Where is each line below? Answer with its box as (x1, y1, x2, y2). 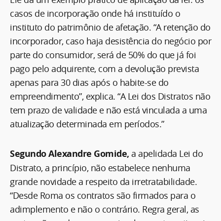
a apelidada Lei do (131, 147, 203, 159)
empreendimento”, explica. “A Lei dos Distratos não (10, 90, 210, 102)
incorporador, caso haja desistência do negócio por (10, 35, 211, 47)
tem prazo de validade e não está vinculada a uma (10, 104, 207, 116)
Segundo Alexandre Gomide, (10, 147, 131, 160)
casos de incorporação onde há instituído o (10, 7, 180, 19)
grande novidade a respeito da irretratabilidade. (10, 175, 197, 187)
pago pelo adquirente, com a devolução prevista (10, 62, 199, 74)
